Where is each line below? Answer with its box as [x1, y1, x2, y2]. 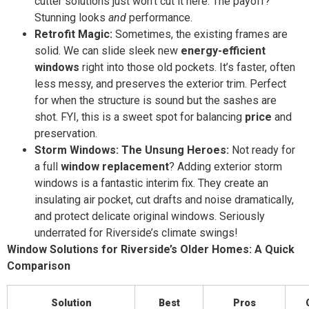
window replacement [61, 160, 169, 174]
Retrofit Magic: [34, 28, 112, 41]
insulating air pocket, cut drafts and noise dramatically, [34, 193, 294, 207]
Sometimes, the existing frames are [112, 28, 288, 41]
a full [34, 160, 61, 174]
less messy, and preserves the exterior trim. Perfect [34, 77, 286, 91]
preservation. [34, 127, 97, 141]
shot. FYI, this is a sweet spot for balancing [34, 110, 245, 124]
